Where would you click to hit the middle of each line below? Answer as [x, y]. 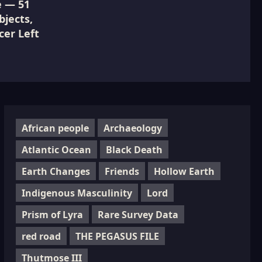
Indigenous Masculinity [77, 193]
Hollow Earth [184, 171]
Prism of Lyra [52, 214]
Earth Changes [56, 171]
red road [41, 236]
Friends [122, 171]
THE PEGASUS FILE [117, 236]
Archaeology [132, 128]
